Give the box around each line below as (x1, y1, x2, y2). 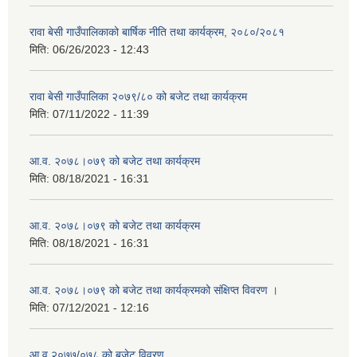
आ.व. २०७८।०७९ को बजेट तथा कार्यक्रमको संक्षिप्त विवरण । (29, 284, 278, 297)
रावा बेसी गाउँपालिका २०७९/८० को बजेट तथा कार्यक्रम (29, 90, 247, 104)
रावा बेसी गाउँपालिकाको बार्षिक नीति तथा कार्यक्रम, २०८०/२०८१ (29, 25, 284, 39)
